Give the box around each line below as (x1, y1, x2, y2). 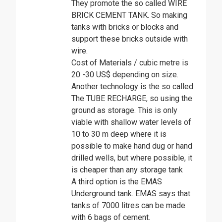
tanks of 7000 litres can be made (71, 200, 185, 210)
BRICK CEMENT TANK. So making (71, 10, 187, 20)
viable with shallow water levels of (71, 117, 191, 127)
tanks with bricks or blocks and (71, 22, 178, 32)
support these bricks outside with (71, 34, 188, 44)
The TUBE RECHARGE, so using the (71, 93, 192, 103)
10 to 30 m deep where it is (71, 129, 166, 139)
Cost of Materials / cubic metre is (71, 57, 188, 67)
